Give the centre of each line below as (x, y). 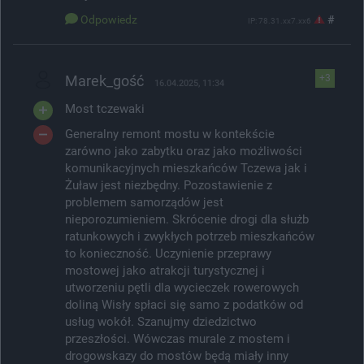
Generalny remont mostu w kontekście (170, 134)
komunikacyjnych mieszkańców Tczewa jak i (186, 168)
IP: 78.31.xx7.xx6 (279, 20)
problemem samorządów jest (144, 202)
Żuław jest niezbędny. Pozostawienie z (169, 185)
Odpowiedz (109, 19)
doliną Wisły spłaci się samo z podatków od (184, 304)
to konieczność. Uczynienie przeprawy (168, 253)
